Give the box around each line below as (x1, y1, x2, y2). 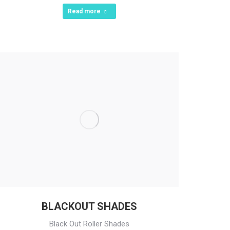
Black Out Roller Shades (49, 219, 129, 228)
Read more (67, 7, 101, 15)
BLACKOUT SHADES (41, 200, 137, 213)
